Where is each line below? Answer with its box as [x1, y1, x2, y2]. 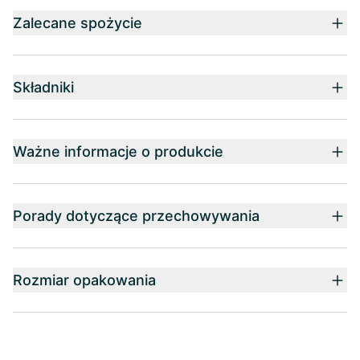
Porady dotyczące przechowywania [13, 207, 260, 224]
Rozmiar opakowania [13, 272, 156, 288]
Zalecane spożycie [13, 14, 142, 31]
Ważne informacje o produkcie [13, 143, 223, 160]
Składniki [13, 79, 74, 96]
